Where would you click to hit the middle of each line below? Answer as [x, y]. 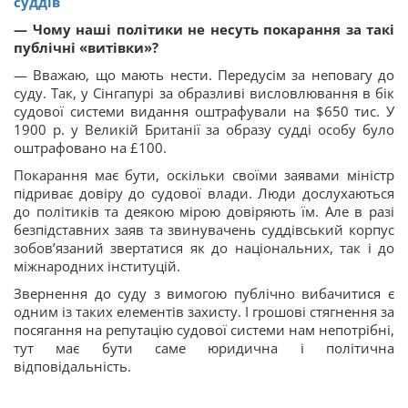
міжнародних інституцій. [97, 266]
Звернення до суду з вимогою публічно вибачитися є [204, 294]
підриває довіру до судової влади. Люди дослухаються [204, 194]
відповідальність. [72, 367]
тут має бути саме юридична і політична [204, 348]
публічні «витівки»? [86, 48]
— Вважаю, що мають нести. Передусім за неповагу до [204, 75]
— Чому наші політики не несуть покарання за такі [204, 30]
